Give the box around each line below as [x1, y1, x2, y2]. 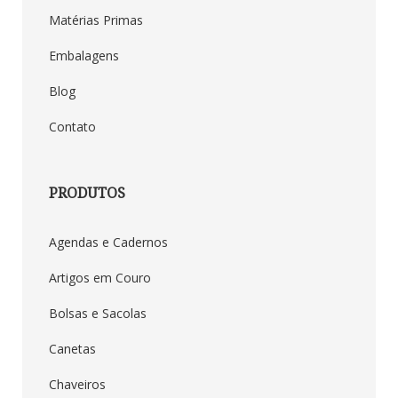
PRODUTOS [49, 182, 125, 203]
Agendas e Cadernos [49, 233, 168, 251]
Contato [49, 118, 96, 136]
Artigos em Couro [49, 268, 151, 286]
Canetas [49, 339, 96, 357]
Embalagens [49, 47, 119, 65]
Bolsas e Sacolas [49, 304, 147, 322]
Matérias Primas [49, 12, 143, 29]
